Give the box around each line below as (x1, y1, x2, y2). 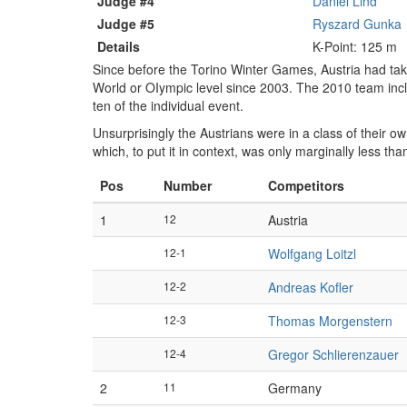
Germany (268, 379, 322, 397)
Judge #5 (97, 15, 154, 33)
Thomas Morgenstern (268, 312, 392, 330)
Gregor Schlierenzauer (268, 345, 399, 363)
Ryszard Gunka (313, 15, 402, 33)
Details (97, 37, 140, 55)
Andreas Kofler (268, 278, 353, 296)
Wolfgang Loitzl (268, 244, 356, 263)
